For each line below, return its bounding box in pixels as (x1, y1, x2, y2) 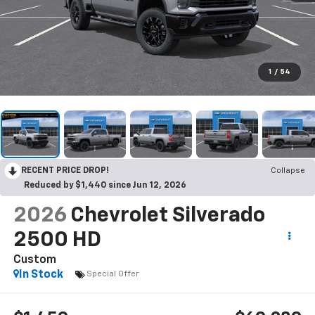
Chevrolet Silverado (70, 205, 265, 226)
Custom (13, 254, 56, 266)
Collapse (271, 166, 305, 175)
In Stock (18, 269, 63, 281)
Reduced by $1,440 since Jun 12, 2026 (24, 181, 186, 190)
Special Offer (86, 270, 139, 279)
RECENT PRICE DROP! (21, 166, 109, 175)
